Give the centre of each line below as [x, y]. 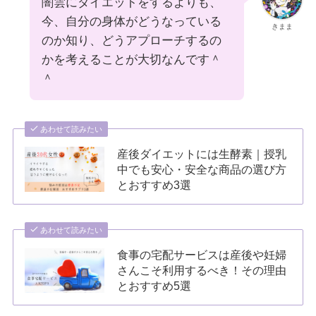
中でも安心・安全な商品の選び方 [202, 169]
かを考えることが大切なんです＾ [131, 59]
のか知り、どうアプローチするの [131, 40]
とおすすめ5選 [154, 286]
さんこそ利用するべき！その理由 [202, 271]
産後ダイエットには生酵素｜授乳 [202, 153]
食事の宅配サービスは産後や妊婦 [202, 255]
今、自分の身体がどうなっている [131, 21]
